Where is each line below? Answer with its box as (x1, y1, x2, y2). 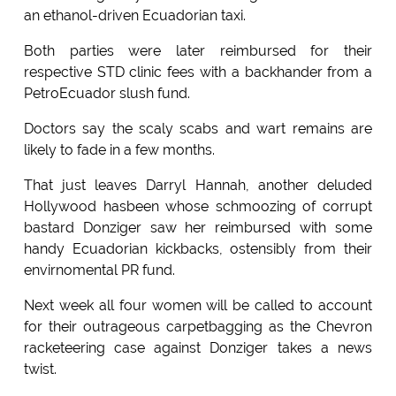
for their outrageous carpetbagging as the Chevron (23, 318, 373, 336)
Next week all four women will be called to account (23, 297, 373, 315)
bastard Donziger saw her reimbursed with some (23, 219, 373, 237)
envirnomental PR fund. (23, 262, 175, 279)
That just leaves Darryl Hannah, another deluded (23, 177, 373, 194)
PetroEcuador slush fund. (23, 85, 190, 103)
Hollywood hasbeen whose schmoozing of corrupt (23, 198, 373, 216)
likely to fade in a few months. (23, 141, 215, 159)
